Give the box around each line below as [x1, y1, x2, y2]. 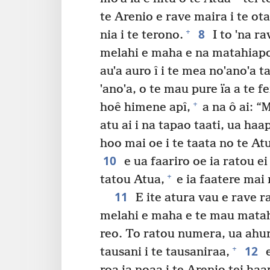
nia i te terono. [100, 28, 183, 42]
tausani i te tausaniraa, [100, 245, 230, 259]
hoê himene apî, [100, 100, 190, 115]
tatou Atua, [100, 172, 165, 187]
